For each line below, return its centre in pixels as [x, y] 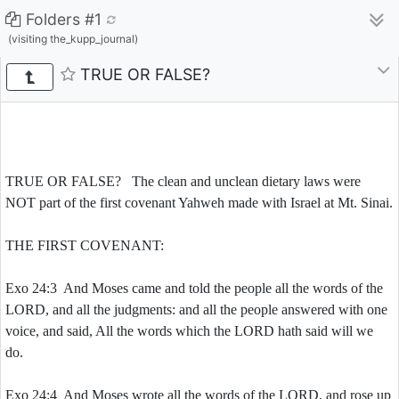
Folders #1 [64, 19]
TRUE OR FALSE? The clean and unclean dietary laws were [183, 181]
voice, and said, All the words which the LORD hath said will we [189, 331]
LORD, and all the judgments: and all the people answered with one [196, 309]
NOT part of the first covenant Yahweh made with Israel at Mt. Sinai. [199, 203]
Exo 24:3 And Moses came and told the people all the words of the [194, 288]
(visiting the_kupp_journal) [73, 39]
